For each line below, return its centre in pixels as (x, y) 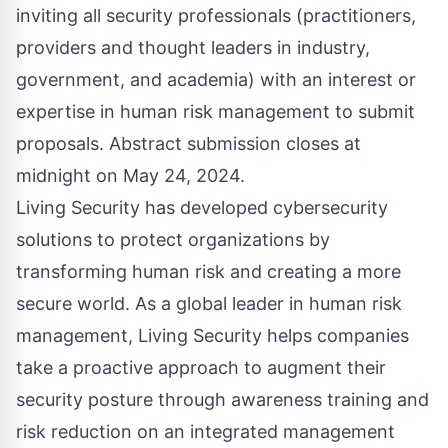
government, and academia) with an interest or (216, 80)
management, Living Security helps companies (212, 336)
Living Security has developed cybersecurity (202, 208)
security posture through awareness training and (222, 400)
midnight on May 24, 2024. (135, 176)
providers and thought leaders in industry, (193, 48)
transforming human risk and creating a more (208, 272)
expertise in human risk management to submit (215, 112)
